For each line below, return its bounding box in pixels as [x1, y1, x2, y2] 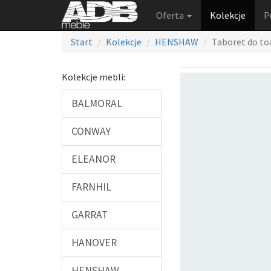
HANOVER [71, 236, 117, 249]
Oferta [156, 9, 186, 21]
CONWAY [71, 125, 111, 138]
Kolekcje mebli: [62, 71, 125, 83]
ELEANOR [71, 152, 116, 166]
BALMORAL [71, 97, 122, 110]
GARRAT [71, 208, 108, 221]
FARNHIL [71, 180, 111, 194]
